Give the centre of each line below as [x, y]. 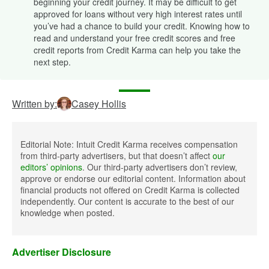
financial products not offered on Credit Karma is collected [130, 190]
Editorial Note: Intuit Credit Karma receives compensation [129, 144]
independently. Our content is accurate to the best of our [127, 201]
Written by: [35, 104]
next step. [52, 62]
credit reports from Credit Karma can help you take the [137, 50]
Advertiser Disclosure [62, 252]
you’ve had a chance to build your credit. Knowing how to [142, 26]
